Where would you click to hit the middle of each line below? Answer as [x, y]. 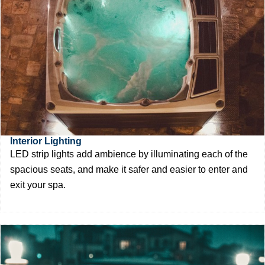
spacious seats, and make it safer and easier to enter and [129, 169]
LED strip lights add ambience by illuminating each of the [129, 154]
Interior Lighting [46, 141]
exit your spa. [38, 185]
